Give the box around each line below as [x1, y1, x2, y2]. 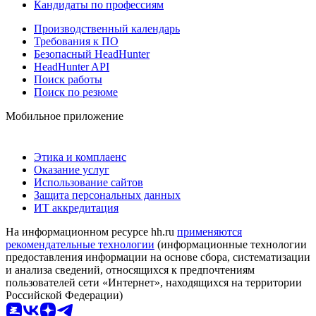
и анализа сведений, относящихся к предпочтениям [6, 263, 255, 276]
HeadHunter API [34, 60, 109, 73]
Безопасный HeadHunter [34, 47, 150, 60]
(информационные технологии [154, 238, 307, 250]
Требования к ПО [34, 35, 119, 47]
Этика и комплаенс [34, 150, 126, 163]
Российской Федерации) [6, 288, 123, 301]
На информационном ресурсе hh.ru [6, 225, 177, 238]
